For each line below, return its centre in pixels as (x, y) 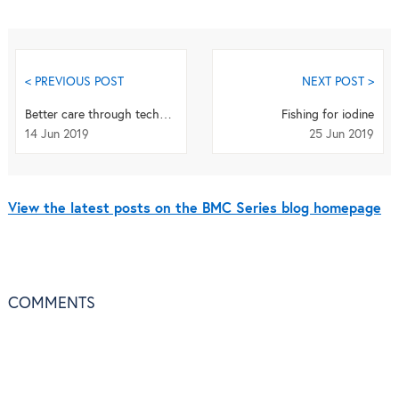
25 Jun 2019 (342, 135)
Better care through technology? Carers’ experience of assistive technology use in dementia (165, 115)
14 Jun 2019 (57, 135)
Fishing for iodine (328, 115)
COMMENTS (51, 303)
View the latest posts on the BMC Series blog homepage (194, 208)
